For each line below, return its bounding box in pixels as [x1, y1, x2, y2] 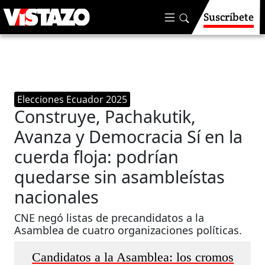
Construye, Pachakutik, [14, 105, 196, 128]
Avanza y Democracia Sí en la [14, 125, 243, 148]
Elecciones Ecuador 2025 [17, 93, 128, 106]
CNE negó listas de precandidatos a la [14, 211, 205, 225]
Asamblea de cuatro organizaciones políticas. [14, 223, 243, 237]
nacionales [14, 185, 99, 208]
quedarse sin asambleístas [14, 165, 225, 188]
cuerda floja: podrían [14, 145, 179, 168]
